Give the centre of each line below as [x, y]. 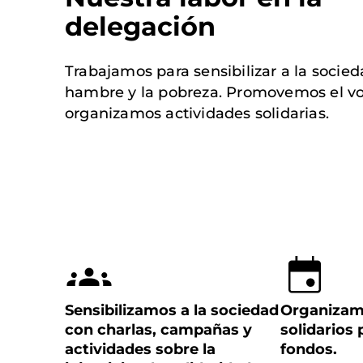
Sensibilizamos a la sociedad [172, 310]
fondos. [309, 349]
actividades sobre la [140, 349]
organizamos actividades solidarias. [197, 114]
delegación [140, 27]
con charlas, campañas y [158, 329]
